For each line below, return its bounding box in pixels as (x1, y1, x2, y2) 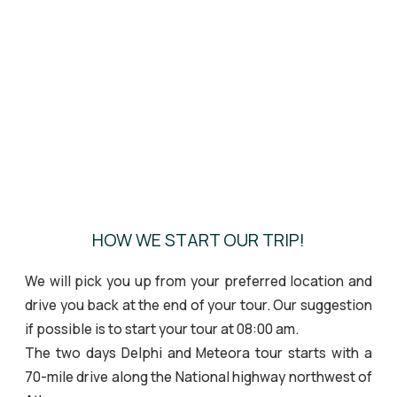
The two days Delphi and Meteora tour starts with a (25, 343, 372, 362)
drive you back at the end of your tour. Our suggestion (25, 295, 372, 315)
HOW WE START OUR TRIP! (92, 227, 305, 252)
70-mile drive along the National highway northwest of (25, 367, 372, 386)
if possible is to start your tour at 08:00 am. (25, 319, 299, 339)
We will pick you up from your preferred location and (25, 271, 372, 291)
